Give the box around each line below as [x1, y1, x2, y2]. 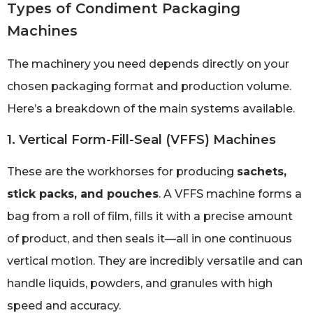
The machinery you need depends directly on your [7, 57, 289, 71]
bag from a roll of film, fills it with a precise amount [7, 210, 293, 224]
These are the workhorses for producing [7, 165, 237, 179]
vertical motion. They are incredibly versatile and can [7, 254, 303, 268]
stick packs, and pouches [7, 187, 159, 201]
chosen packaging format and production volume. [7, 80, 291, 94]
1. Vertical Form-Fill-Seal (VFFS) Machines [7, 132, 276, 148]
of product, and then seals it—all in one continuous [7, 232, 292, 246]
